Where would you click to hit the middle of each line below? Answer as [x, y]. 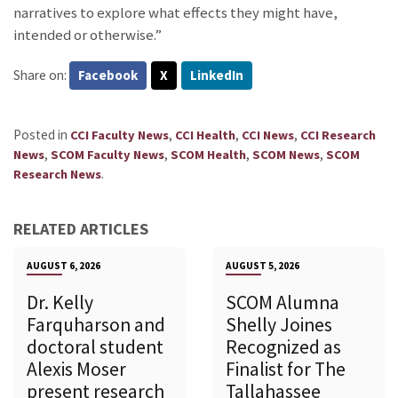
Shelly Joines [279, 325]
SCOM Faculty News [107, 155]
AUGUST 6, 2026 [64, 266]
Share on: [41, 76]
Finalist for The [286, 370]
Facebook [108, 76]
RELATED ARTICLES [81, 229]
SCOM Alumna [283, 303]
